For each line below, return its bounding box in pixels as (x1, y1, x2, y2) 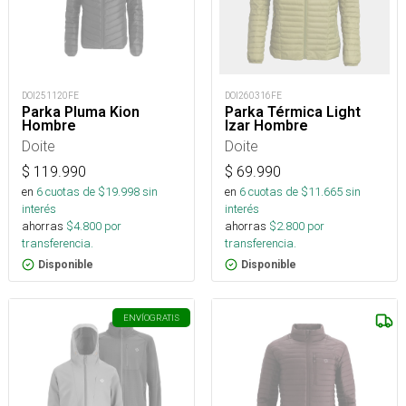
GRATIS (150, 312, 179, 324)
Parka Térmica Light (225, 103, 361, 121)
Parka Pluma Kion (22, 103, 140, 121)
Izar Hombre (225, 117, 308, 134)
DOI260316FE (225, 90, 282, 101)
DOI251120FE (22, 90, 79, 101)
